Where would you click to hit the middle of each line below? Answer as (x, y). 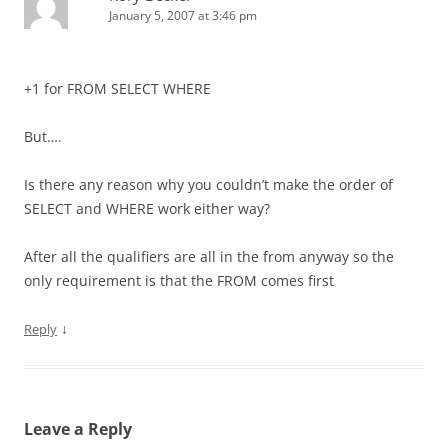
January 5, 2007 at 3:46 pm (183, 15)
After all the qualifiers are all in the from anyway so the (209, 256)
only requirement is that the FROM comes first (179, 280)
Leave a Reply (78, 429)
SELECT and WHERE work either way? (147, 208)
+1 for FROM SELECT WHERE (117, 88)
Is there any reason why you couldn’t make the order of (208, 184)
